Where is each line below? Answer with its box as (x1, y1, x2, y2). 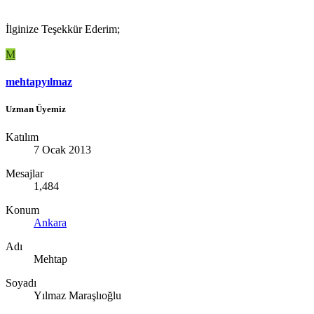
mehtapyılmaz (6, 76, 72, 88)
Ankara (34, 216, 67, 228)
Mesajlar (6, 167, 43, 179)
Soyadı (6, 276, 36, 289)
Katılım (6, 130, 39, 143)
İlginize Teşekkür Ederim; (6, 23, 120, 36)
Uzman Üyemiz (6, 104, 66, 115)
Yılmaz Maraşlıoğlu (34, 289, 121, 301)
